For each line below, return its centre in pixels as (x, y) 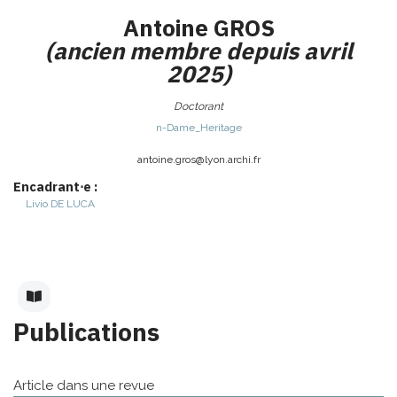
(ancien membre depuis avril (198, 51)
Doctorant (198, 107)
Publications (86, 332)
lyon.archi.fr (232, 160)
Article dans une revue (84, 386)
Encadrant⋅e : (55, 187)
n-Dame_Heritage (198, 128)
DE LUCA (72, 204)
